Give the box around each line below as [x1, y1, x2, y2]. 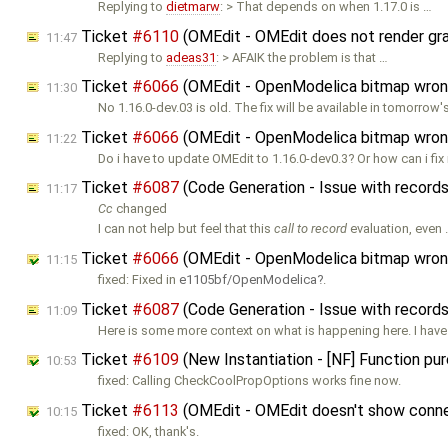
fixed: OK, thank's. [98, 423, 200, 439]
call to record [274, 221, 348, 237]
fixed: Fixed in [98, 271, 180, 287]
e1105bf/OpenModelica [179, 271, 318, 287]
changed [113, 201, 168, 217]
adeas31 [166, 49, 217, 65]
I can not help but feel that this [98, 221, 275, 237]
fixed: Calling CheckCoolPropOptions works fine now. [98, 373, 402, 389]
